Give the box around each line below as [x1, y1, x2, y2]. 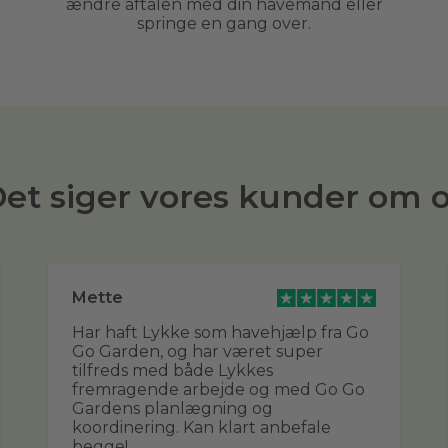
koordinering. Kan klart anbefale [72, 418, 331, 438]
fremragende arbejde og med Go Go [72, 380, 365, 400]
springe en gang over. [137, 14, 311, 34]
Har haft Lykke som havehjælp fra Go [72, 323, 369, 343]
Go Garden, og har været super [72, 342, 323, 362]
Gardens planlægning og [72, 399, 273, 419]
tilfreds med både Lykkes [72, 361, 273, 381]
